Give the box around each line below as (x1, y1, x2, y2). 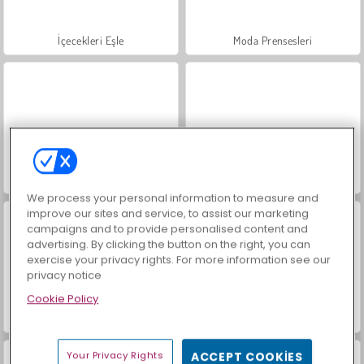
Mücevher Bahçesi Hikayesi (28, 171, 154, 186)
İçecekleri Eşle (58, 32, 124, 47)
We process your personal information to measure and (27, 190, 319, 206)
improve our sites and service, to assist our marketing (27, 206, 310, 222)
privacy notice (27, 267, 102, 284)
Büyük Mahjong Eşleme (219, 171, 327, 186)
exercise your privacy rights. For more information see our (27, 252, 331, 268)
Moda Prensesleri (233, 32, 313, 47)
